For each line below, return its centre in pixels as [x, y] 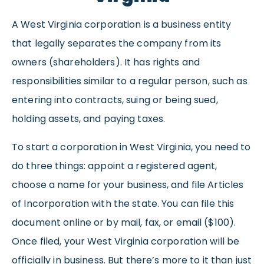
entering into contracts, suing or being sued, [115, 100]
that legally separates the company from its [117, 44]
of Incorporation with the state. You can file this [123, 204]
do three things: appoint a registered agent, [115, 166]
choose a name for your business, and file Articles [128, 185]
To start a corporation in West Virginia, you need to [131, 147]
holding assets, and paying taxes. [89, 119]
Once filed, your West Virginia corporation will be [126, 242]
